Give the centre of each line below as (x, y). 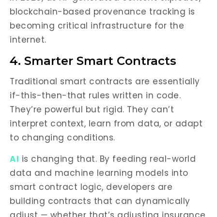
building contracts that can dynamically (100, 201)
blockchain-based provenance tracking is (102, 12)
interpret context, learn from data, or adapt (106, 124)
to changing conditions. (62, 138)
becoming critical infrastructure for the (97, 26)
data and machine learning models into (99, 173)
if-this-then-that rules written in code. (95, 95)
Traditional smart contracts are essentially (105, 81)
